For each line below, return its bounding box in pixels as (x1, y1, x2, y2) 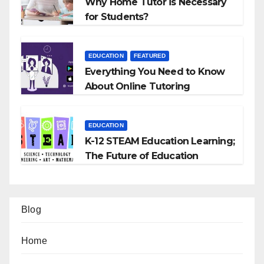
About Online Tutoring (85, 80, 190, 92)
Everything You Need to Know (85, 65, 225, 77)
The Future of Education (85, 150, 199, 161)
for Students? (85, 11, 148, 22)
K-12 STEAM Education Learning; (85, 135, 235, 147)
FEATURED (133, 52, 166, 59)
